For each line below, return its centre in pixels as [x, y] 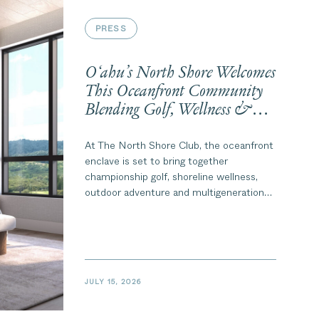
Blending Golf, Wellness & [168, 110]
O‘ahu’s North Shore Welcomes [180, 73]
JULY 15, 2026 [113, 282]
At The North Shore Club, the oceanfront [179, 145]
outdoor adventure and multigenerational [178, 192]
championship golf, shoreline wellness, [171, 177]
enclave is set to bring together [156, 161]
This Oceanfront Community [174, 91]
